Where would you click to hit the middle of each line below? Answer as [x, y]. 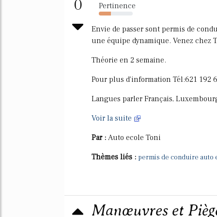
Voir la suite [113, 118]
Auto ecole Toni [134, 138]
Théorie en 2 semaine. [129, 60]
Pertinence [117, 6]
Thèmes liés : [115, 157]
